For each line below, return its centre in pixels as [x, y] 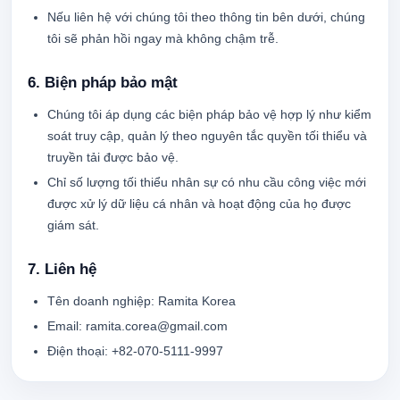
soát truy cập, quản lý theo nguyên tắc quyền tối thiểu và [207, 136]
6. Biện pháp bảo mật [103, 83]
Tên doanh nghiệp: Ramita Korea [142, 301]
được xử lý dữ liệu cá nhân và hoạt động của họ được [199, 204]
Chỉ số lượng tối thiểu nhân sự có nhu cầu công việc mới [207, 182]
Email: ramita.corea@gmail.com [137, 326]
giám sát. [73, 225]
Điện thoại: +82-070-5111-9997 [135, 351]
